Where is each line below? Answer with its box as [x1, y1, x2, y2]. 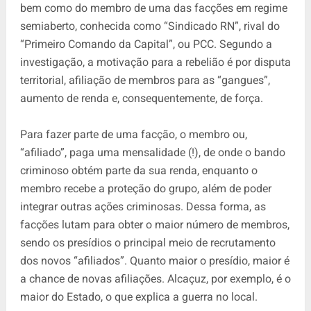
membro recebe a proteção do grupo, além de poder [19, 181, 271, 195]
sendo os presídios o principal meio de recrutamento [19, 235, 276, 249]
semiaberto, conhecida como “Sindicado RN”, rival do [19, 19, 280, 33]
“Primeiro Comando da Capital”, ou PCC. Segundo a [19, 37, 272, 51]
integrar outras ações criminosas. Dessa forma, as [19, 199, 266, 213]
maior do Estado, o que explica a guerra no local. [19, 289, 258, 303]
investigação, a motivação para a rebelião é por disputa [19, 55, 291, 69]
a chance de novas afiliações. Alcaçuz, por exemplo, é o [19, 271, 291, 285]
